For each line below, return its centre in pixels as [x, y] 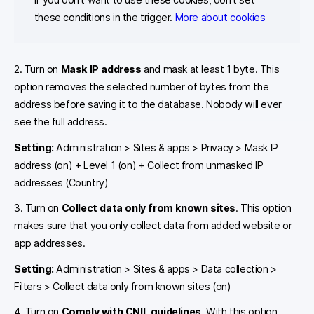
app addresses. [50, 243]
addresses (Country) [61, 182]
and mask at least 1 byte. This [210, 69]
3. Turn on [38, 208]
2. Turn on [37, 69]
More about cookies [220, 17]
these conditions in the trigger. [104, 17]
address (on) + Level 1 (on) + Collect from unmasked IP [139, 165]
